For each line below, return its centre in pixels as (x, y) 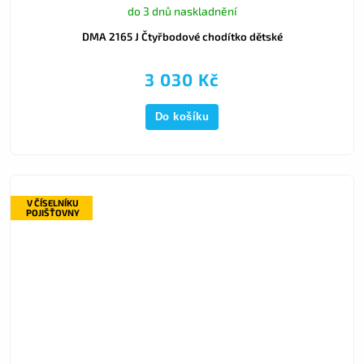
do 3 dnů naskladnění (182, 11)
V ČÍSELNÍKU (53, 203)
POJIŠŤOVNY (53, 213)
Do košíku (182, 117)
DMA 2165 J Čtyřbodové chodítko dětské (182, 37)
